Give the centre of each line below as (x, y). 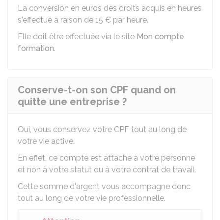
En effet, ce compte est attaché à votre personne (106, 158)
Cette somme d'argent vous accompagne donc (104, 186)
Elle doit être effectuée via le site (77, 37)
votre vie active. (46, 141)
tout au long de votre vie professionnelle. (92, 198)
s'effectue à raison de (56, 20)
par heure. (130, 20)
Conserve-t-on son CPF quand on (97, 90)
